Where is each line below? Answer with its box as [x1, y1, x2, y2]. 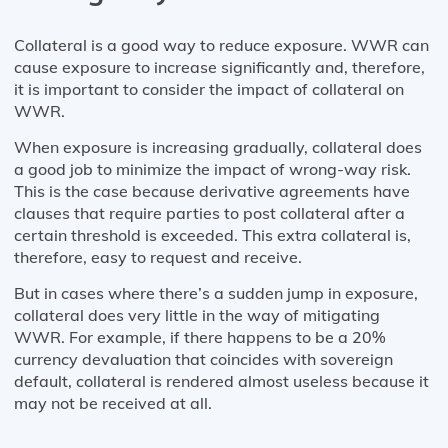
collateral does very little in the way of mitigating [14, 305, 380, 326]
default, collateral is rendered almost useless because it [14, 371, 429, 392]
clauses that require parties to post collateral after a [14, 203, 405, 224]
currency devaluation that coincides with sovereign [14, 349, 393, 370]
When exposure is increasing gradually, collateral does [14, 137, 422, 158]
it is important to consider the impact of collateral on [14, 79, 404, 100]
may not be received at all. [14, 393, 212, 414]
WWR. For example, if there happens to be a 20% [14, 327, 386, 348]
